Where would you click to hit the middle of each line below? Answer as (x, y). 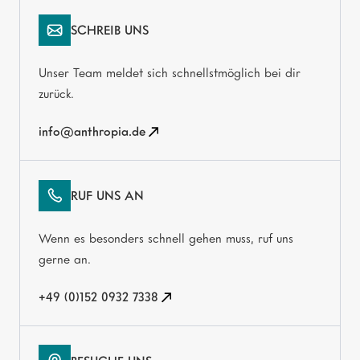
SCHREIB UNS (109, 30)
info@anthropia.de (92, 131)
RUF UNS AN (107, 196)
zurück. (57, 93)
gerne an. (65, 258)
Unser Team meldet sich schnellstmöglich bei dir (170, 72)
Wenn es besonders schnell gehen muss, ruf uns (166, 237)
